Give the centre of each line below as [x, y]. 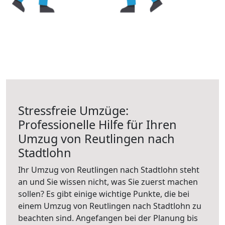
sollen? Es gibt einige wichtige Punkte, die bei [104, 194]
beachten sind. [47, 218]
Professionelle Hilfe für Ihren [97, 125]
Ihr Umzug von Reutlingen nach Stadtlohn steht [109, 170]
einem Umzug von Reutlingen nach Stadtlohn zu [110, 206]
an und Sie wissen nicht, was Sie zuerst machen [108, 182]
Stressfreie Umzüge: [73, 110]
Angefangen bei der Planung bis [137, 218]
